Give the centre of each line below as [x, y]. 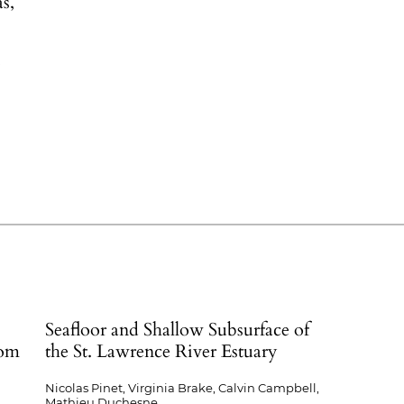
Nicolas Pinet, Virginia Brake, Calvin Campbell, [183, 388]
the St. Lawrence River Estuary [162, 352]
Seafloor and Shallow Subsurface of [178, 330]
